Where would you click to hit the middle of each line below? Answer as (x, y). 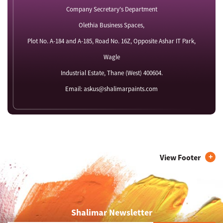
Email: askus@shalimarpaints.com (111, 89)
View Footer (180, 158)
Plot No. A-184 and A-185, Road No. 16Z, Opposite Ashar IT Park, (111, 41)
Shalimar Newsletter (111, 213)
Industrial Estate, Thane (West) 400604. (111, 73)
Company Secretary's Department (111, 9)
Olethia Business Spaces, (111, 25)
